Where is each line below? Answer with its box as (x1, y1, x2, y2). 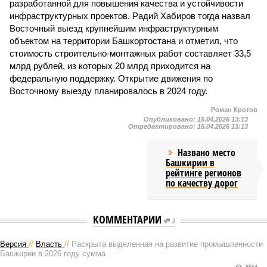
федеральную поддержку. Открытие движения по (10, 73, 213, 83)
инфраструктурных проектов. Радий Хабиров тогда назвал (10, 11, 250, 21)
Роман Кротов (211, 106, 257, 113)
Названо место (178, 146, 236, 159)
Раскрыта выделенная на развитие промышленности (72, 240, 263, 249)
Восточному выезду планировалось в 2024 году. (10, 86, 207, 96)
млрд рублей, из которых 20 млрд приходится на (10, 61, 210, 71)
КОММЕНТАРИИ (92, 212, 164, 226)
